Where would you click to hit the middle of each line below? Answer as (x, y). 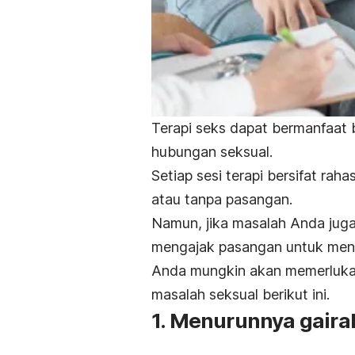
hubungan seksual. (212, 151)
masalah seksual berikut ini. (240, 294)
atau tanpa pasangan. (222, 199)
